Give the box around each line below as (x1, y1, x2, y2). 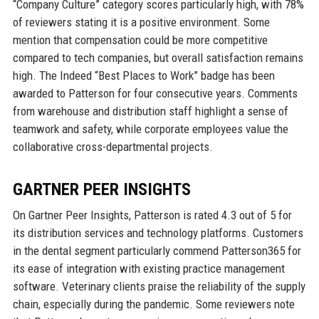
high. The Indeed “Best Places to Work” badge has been (12, 68, 275, 83)
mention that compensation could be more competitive (12, 33, 268, 48)
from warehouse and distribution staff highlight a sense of (12, 104, 288, 119)
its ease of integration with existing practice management (12, 261, 285, 276)
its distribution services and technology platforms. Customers (12, 226, 303, 241)
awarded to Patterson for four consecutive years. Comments (12, 86, 298, 101)
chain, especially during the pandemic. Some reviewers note (12, 297, 295, 312)
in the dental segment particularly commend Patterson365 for (12, 244, 301, 258)
